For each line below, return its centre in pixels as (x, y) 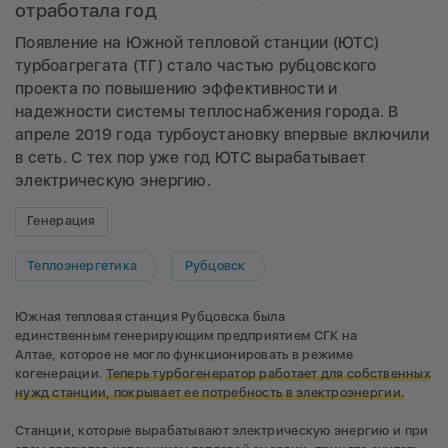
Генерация (61, 221)
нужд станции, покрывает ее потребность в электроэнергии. (210, 392)
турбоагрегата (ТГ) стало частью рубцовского (196, 65)
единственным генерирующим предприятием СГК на (186, 335)
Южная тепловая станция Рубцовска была (150, 316)
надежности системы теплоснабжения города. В (207, 111)
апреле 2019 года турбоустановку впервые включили (222, 134)
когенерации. (60, 373)
